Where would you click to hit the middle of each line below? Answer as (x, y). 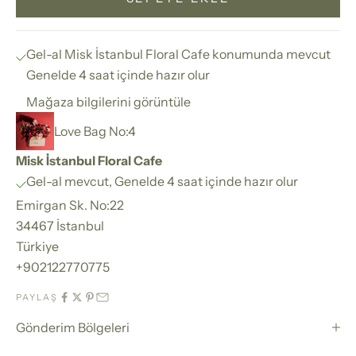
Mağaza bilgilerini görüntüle (108, 101)
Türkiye (37, 246)
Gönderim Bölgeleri (73, 327)
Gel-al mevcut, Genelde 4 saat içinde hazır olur (162, 181)
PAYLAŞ (37, 297)
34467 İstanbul (60, 225)
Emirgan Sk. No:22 (70, 205)
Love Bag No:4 (95, 131)
